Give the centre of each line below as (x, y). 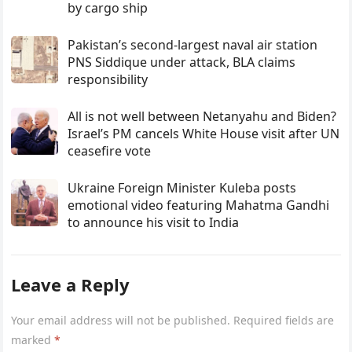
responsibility (108, 80)
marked (33, 340)
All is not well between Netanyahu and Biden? (202, 117)
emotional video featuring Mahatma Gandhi (199, 205)
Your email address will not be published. (121, 321)
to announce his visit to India (154, 223)
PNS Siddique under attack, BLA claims (182, 62)
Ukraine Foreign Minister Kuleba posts (182, 188)
